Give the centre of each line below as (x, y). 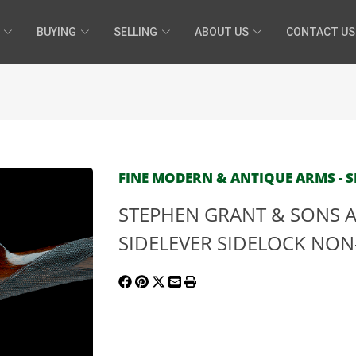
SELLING (135, 31)
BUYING (56, 31)
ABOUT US (222, 31)
